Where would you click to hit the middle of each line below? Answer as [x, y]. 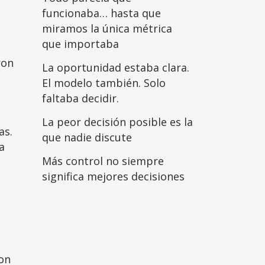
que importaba [80, 44]
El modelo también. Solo [104, 83]
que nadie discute [87, 137]
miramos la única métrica [107, 28]
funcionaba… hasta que [101, 13]
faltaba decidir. [80, 98]
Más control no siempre [103, 161]
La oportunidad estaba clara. [116, 67]
